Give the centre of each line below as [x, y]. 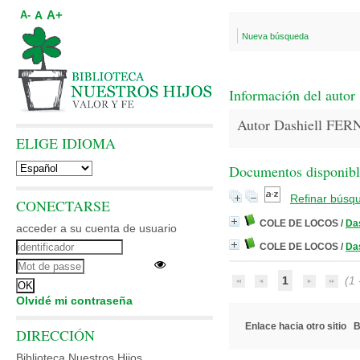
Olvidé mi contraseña [74, 301]
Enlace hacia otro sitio [296, 326]
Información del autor [292, 95]
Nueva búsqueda [275, 36]
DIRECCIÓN [55, 335]
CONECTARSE [63, 206]
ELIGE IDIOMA [66, 143]
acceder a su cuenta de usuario [96, 228]
